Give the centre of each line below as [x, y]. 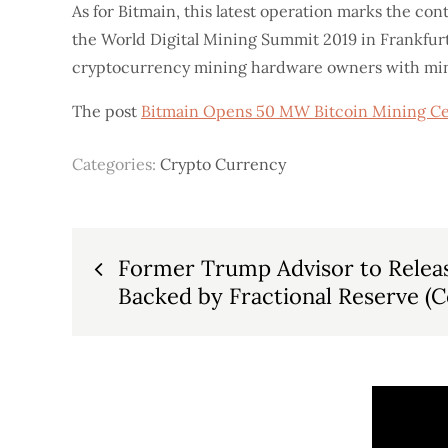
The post [106, 111]
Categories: [116, 164]
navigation [169, 314]
